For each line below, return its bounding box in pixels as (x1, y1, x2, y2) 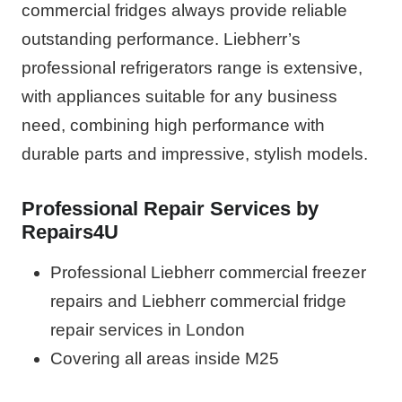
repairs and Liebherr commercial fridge (50, 291, 346, 310)
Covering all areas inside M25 (50, 348, 279, 368)
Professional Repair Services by (22, 197, 319, 220)
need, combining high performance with (22, 115, 325, 135)
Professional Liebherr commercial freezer (50, 262, 366, 282)
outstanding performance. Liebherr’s (22, 29, 301, 48)
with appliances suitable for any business (22, 86, 337, 106)
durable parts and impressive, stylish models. (22, 144, 368, 163)
